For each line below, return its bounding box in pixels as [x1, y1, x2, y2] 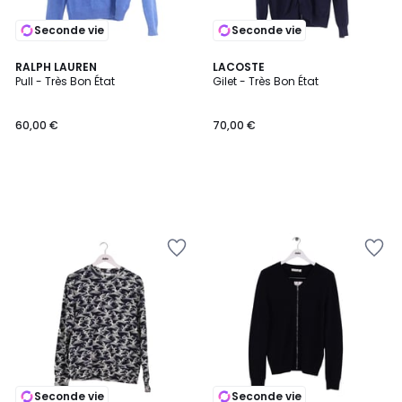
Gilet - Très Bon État [213, 74, 319, 89]
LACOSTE [213, 59, 265, 74]
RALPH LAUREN [15, 59, 97, 74]
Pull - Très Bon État [15, 74, 115, 89]
